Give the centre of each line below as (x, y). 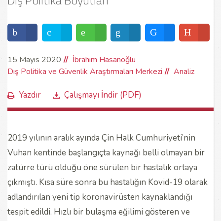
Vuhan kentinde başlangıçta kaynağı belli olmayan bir (106, 152)
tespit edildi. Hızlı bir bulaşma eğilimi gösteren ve (99, 212)
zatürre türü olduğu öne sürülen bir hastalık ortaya (102, 167)
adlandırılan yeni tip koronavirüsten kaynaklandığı (100, 197)
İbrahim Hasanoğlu (104, 59)
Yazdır (30, 95)
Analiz (184, 71)
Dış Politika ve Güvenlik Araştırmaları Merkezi (85, 71)
